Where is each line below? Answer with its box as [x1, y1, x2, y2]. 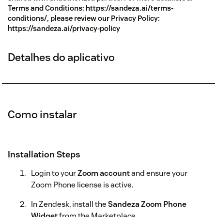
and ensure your [130, 168, 187, 179]
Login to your [31, 168, 77, 179]
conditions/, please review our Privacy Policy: [8, 14, 160, 23]
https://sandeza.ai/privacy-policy [8, 24, 120, 33]
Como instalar [8, 108, 77, 122]
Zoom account [77, 168, 130, 179]
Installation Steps [8, 149, 80, 160]
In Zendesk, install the [31, 199, 108, 210]
